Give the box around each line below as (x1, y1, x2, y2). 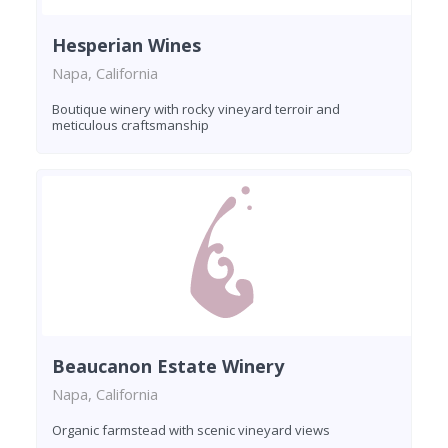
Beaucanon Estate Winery (52, 354, 284, 379)
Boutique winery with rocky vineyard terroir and (52, 100, 340, 119)
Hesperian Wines (52, 33, 201, 58)
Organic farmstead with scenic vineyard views (52, 421, 330, 440)
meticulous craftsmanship (52, 116, 209, 135)
